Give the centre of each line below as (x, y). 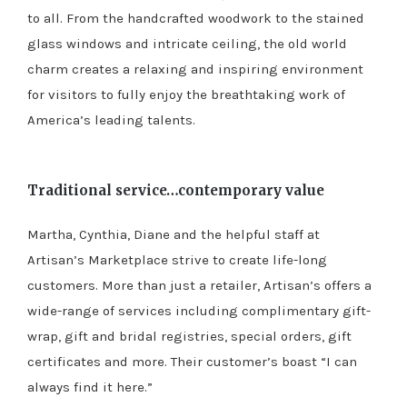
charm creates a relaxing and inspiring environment (195, 69)
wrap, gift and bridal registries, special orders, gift (189, 336)
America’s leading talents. (111, 119)
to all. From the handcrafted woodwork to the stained (196, 18)
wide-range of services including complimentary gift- (199, 310)
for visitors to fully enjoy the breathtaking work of (186, 94)
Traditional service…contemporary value (176, 190)
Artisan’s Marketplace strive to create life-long (177, 259)
